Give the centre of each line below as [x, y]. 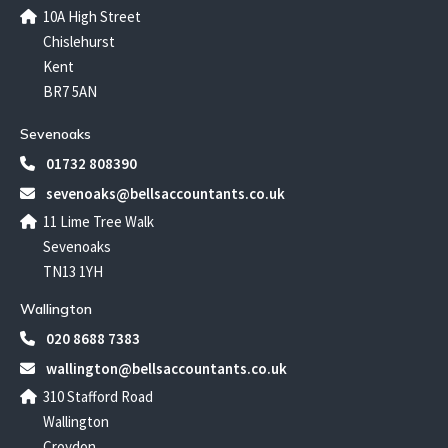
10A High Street [92, 17]
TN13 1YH [73, 272]
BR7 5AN [70, 92]
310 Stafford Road [98, 397]
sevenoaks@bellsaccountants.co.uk [164, 194]
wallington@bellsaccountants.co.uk [165, 369]
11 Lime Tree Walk [98, 222]
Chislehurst [79, 42]
